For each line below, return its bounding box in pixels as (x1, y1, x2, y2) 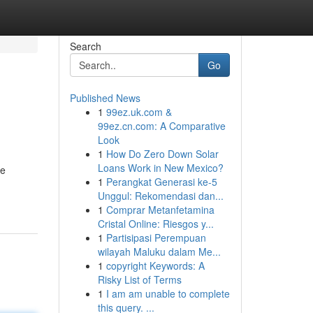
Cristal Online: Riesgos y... (97, 217, 214, 231)
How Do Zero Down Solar (105, 147, 219, 161)
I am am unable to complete (105, 286, 230, 300)
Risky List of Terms (97, 272, 182, 286)
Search (69, 39, 101, 53)
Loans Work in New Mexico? (97, 161, 224, 175)
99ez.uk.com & (105, 105, 172, 119)
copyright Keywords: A (105, 259, 205, 272)
